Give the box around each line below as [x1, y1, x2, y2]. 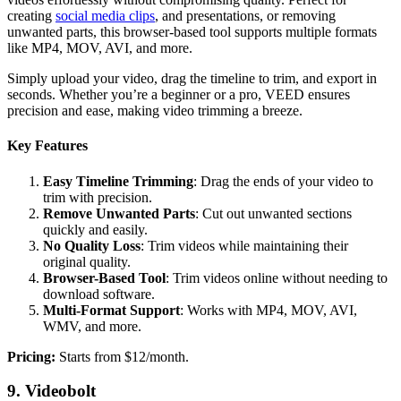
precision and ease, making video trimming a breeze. [7, 103, 306, 119]
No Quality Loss [43, 237, 141, 253]
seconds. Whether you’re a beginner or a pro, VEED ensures [7, 87, 350, 103]
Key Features [7, 138, 88, 154]
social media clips [55, 8, 155, 24]
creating [7, 8, 55, 24]
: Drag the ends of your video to [193, 173, 373, 189]
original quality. [43, 253, 131, 269]
